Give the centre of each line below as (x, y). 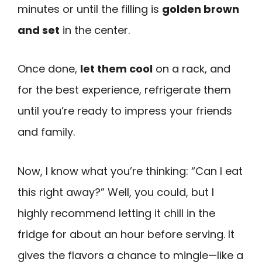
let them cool (116, 69)
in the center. (95, 30)
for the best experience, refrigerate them (124, 90)
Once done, (49, 69)
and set (39, 30)
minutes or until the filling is (90, 9)
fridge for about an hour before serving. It (126, 234)
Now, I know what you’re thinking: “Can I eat (130, 171)
